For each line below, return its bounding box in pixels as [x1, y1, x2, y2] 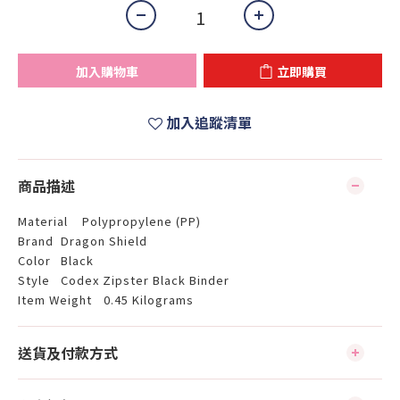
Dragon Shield [61, 232, 147, 249]
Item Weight [18, 291, 92, 308]
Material [18, 212, 68, 229]
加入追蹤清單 [166, 112, 252, 133]
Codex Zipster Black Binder [61, 271, 229, 288]
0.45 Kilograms [104, 291, 194, 308]
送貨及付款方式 [18, 342, 118, 363]
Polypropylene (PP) [82, 212, 201, 229]
